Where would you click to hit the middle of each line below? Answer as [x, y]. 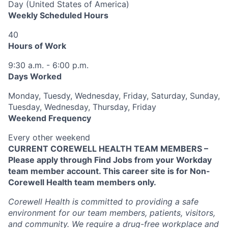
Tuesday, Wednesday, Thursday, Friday [82, 107]
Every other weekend [49, 137]
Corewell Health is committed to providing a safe [103, 201]
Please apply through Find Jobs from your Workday [110, 160]
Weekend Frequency [50, 118]
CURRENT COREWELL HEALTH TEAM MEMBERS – [108, 148]
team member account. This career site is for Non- [109, 171]
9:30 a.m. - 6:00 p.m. [48, 65]
